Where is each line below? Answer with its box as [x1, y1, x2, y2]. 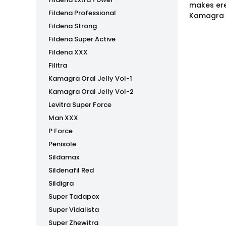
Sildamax [48, 152, 79, 162]
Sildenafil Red [48, 165, 94, 175]
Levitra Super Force [48, 100, 111, 109]
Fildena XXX [48, 47, 88, 57]
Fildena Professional [48, 8, 116, 18]
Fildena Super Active [48, 34, 116, 44]
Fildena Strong [48, 21, 97, 31]
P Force [48, 126, 73, 136]
